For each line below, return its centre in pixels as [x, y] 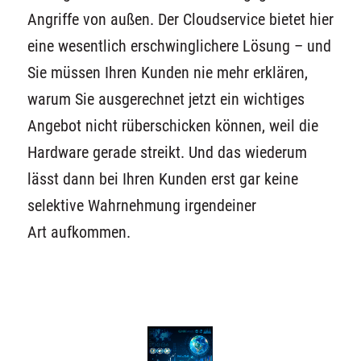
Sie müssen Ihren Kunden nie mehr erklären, [167, 73]
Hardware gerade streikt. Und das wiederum [167, 152]
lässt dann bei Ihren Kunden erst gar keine [162, 179]
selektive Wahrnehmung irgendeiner [141, 205]
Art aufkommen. [79, 232]
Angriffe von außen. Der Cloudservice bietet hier [180, 19]
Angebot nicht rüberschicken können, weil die [172, 126]
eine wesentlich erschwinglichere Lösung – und [179, 46]
